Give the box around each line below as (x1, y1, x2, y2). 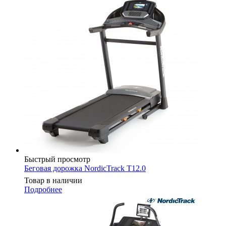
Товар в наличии (24, 176, 82, 185)
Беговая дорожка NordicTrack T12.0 (24, 163, 146, 173)
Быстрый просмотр (24, 154, 90, 163)
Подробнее (24, 185, 62, 194)
